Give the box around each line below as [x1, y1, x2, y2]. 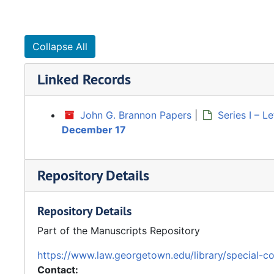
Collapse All [32, 40, 87, 53]
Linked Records [37, 70, 131, 89]
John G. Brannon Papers [80, 109, 191, 121]
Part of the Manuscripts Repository [37, 224, 200, 237]
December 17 [62, 124, 126, 136]
